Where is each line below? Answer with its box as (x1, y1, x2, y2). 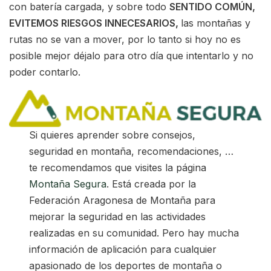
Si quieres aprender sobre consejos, (29, 128, 196, 141)
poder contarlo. (9, 65, 80, 78)
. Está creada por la (106, 177, 197, 190)
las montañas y (181, 16, 250, 29)
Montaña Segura (29, 177, 107, 190)
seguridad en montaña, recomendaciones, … (29, 145, 234, 157)
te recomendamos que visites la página (29, 161, 207, 174)
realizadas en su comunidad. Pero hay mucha (29, 226, 240, 239)
